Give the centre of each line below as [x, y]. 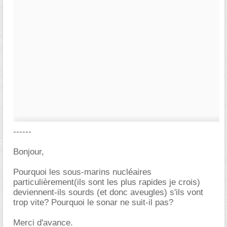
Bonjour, [29, 152]
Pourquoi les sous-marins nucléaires [82, 172]
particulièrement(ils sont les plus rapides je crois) [107, 182]
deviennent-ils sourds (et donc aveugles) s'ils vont [108, 192]
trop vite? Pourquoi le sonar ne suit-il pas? [93, 202]
